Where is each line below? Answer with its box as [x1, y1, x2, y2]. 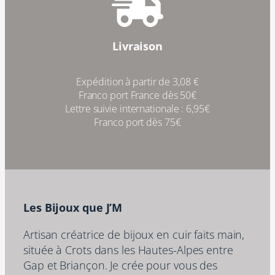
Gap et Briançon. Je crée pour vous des [23, 257, 218, 273]
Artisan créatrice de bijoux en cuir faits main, [23, 226, 245, 242]
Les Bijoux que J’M [23, 199, 123, 215]
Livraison [112, 37, 163, 53]
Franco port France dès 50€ [78, 88, 197, 102]
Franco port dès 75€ [94, 115, 181, 129]
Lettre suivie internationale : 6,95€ [65, 101, 210, 115]
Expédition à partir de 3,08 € [76, 74, 199, 88]
